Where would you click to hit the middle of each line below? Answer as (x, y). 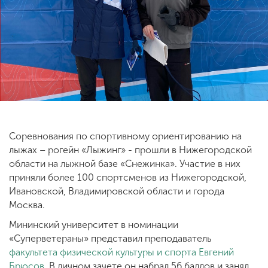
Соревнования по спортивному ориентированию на (125, 136)
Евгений (216, 252)
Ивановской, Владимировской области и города (117, 191)
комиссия (78, 109)
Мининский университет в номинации (94, 224)
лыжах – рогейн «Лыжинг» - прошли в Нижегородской (130, 150)
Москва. (27, 205)
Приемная (78, 98)
